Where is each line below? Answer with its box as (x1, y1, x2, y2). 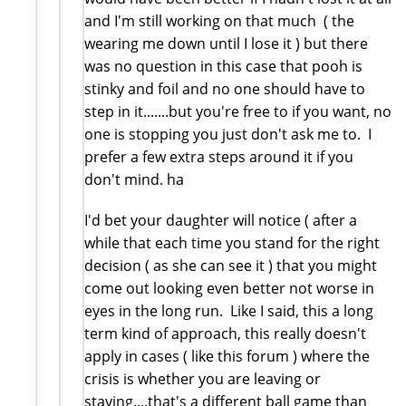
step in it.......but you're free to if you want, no (84, 101, 391, 121)
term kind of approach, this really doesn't (84, 323, 366, 343)
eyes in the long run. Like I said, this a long (84, 300, 373, 321)
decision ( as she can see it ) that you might (84, 255, 377, 275)
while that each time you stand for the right (84, 232, 380, 253)
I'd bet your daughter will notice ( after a (84, 209, 357, 230)
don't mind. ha (84, 169, 184, 189)
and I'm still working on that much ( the (84, 10, 354, 31)
